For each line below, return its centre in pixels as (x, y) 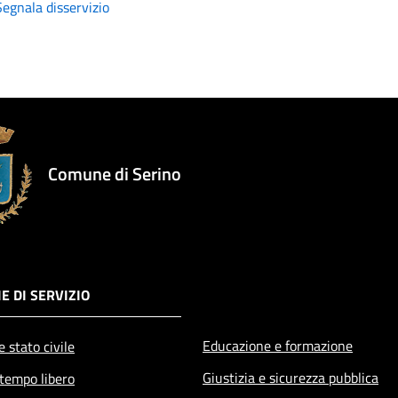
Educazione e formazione (278, 345)
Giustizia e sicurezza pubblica (291, 377)
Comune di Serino (115, 173)
